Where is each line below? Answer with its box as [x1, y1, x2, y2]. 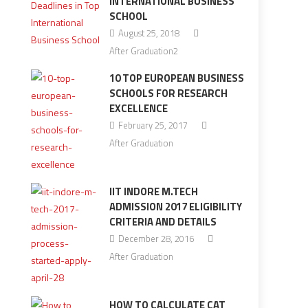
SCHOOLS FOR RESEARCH [109, 85, 228, 101]
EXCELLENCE [109, 100, 168, 116]
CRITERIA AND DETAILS [109, 214, 217, 230]
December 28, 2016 [118, 232, 194, 245]
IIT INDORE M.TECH [109, 184, 198, 199]
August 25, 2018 [118, 26, 179, 40]
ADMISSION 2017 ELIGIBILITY [109, 199, 242, 214]
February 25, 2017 [118, 118, 188, 132]
